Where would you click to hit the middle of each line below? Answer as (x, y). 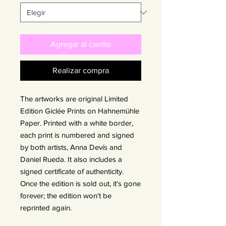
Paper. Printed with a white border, (77, 123)
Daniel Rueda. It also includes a (71, 159)
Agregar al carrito (81, 44)
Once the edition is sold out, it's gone (80, 183)
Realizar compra (81, 70)
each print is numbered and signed (77, 135)
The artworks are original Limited (74, 99)
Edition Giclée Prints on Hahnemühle (80, 111)
